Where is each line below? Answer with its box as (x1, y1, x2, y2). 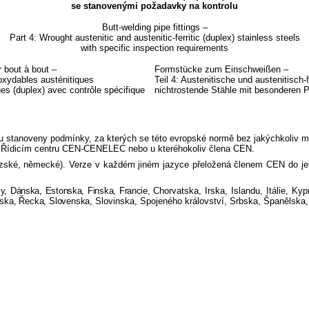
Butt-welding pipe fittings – (101, 21, 208, 32)
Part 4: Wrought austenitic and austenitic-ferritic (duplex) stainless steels (9, 32, 300, 43)
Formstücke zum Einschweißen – (154, 63, 288, 74)
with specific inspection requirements (81, 42, 228, 53)
